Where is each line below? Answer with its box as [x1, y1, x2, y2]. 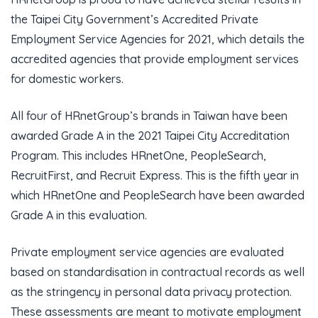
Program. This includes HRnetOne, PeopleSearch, [11, 148, 266, 163]
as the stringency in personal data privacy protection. [11, 285, 292, 299]
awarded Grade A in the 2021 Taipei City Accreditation [11, 128, 290, 143]
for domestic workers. [11, 72, 124, 86]
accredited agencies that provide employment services [11, 52, 299, 66]
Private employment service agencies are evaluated [11, 245, 284, 259]
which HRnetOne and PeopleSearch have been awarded [11, 188, 305, 202]
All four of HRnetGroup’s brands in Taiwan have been [11, 109, 287, 123]
